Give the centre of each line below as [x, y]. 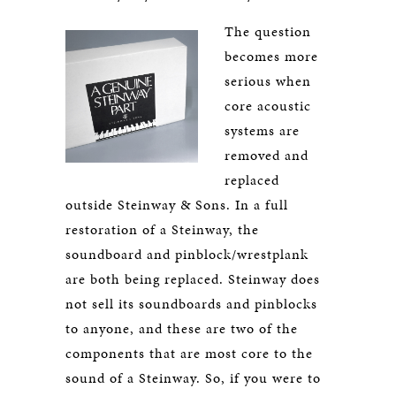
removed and [267, 155]
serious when [268, 81]
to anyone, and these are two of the [182, 328]
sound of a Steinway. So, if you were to [193, 378]
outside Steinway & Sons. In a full [177, 205]
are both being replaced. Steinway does [193, 279]
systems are [262, 130]
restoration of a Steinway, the [162, 229]
